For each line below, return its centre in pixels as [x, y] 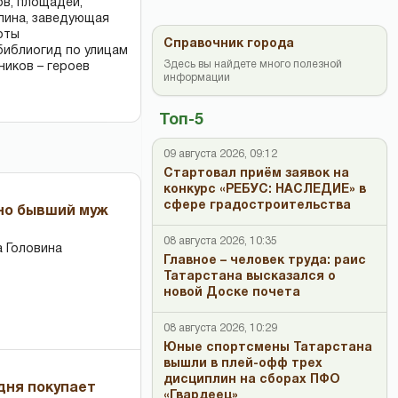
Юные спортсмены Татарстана [268, 348]
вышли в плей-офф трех [243, 364]
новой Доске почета [232, 293]
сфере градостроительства [257, 206]
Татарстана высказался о [250, 277]
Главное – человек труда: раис [265, 261]
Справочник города [229, 44]
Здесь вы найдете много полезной [253, 64]
